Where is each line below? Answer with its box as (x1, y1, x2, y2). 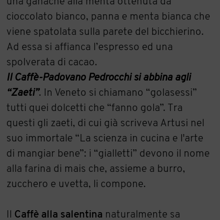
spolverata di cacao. (6, 57, 98, 68)
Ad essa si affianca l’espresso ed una (6, 42, 173, 53)
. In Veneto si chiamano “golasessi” (39, 87, 197, 98)
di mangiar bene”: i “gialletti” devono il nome (6, 148, 210, 159)
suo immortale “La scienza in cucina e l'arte (6, 133, 204, 144)
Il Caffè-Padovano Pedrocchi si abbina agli (6, 72, 191, 83)
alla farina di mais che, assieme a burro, (6, 164, 186, 174)
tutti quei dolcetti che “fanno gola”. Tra (6, 103, 183, 113)
